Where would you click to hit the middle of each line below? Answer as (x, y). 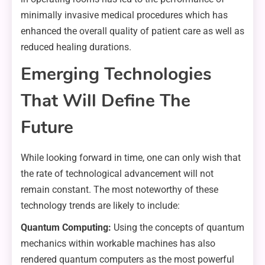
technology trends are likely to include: (100, 206)
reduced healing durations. (76, 47)
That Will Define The (106, 101)
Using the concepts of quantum (178, 228)
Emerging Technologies (116, 75)
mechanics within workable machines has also (118, 244)
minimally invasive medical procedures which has (124, 15)
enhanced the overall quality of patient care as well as (132, 31)
